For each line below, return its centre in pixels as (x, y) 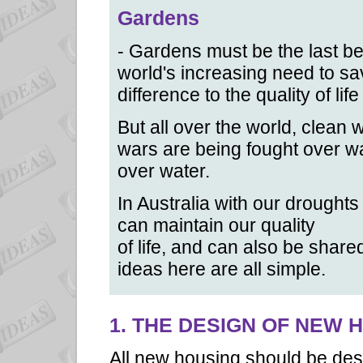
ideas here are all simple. (222, 269)
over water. (164, 171)
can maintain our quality (216, 226)
